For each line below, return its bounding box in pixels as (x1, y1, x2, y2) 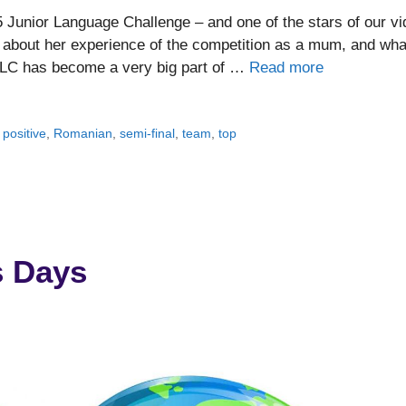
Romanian (53, 126, 113, 141)
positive (3, 126, 47, 141)
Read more (249, 59, 324, 77)
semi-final (120, 126, 176, 141)
